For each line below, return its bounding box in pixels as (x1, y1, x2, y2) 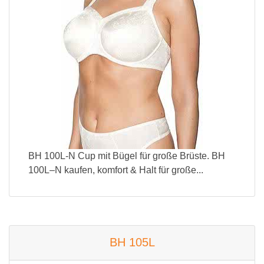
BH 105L (109, 236, 155, 249)
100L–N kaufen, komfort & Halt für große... (28, 165, 203, 175)
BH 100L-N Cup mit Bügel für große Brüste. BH (28, 151, 225, 161)
